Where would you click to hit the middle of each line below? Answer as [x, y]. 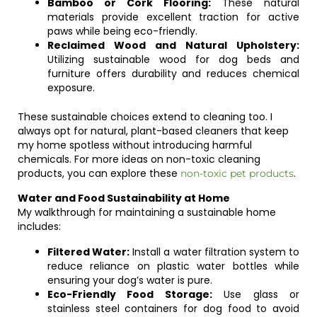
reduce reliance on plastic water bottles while [173, 266]
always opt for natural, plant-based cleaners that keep [153, 131]
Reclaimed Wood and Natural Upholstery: [173, 45]
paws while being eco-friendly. [122, 31]
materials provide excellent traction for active [173, 17]
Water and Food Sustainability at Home [124, 198]
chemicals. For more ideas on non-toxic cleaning [139, 159]
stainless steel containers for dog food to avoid [173, 309]
